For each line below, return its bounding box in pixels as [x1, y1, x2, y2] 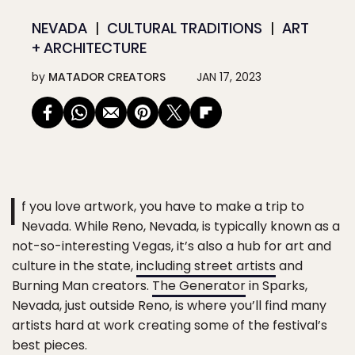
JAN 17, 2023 [197, 69, 261, 85]
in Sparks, [246, 277, 307, 295]
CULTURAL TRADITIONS [107, 18, 262, 38]
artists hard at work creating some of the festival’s [12, 316, 327, 334]
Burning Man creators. [12, 277, 152, 295]
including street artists [136, 257, 276, 275]
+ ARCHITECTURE [32, 38, 147, 58]
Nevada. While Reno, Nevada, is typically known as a [21, 217, 340, 235]
